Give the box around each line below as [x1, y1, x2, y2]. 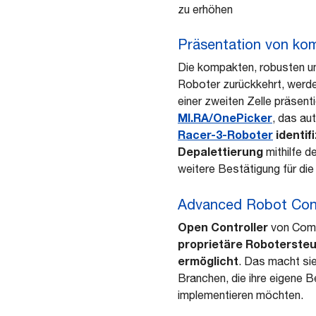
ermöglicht [178, 254, 238, 268]
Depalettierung [178, 145, 266, 159]
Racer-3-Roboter [178, 128, 273, 142]
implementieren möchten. [178, 288, 303, 302]
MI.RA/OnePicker [178, 111, 272, 125]
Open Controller [178, 220, 268, 234]
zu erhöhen [178, 2, 233, 16]
